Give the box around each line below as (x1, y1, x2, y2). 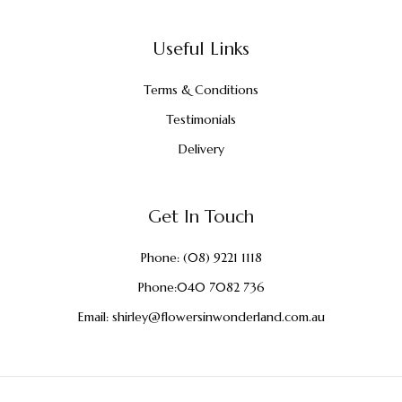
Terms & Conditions (144, 82, 258, 98)
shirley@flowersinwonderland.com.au (108, 309, 325, 325)
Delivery (178, 141, 224, 157)
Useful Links (153, 38, 249, 60)
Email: (77, 309, 109, 325)
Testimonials (166, 111, 236, 127)
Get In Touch (148, 205, 254, 228)
